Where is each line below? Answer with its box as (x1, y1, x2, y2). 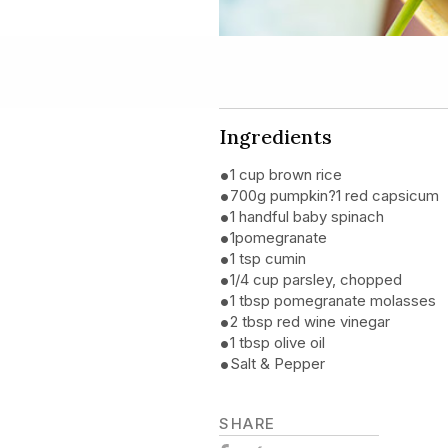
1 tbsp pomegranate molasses (230, 290, 437, 310)
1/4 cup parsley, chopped (230, 269, 403, 289)
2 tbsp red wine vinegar (230, 311, 391, 331)
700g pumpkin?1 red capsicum (230, 185, 440, 205)
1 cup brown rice (230, 164, 343, 184)
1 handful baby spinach (230, 206, 385, 226)
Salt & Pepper (230, 353, 326, 373)
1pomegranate (230, 227, 328, 247)
